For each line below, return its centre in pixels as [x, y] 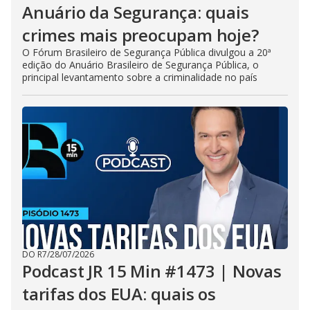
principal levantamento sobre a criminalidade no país [140, 77]
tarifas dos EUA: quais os [119, 294]
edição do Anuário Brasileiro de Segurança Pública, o [140, 65]
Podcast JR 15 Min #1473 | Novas [152, 271]
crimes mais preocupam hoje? [140, 35]
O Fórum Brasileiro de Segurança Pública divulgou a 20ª [147, 52]
